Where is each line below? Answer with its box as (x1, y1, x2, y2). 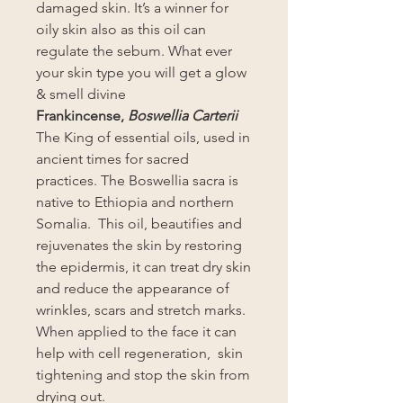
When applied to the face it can (36, 323, 237, 340)
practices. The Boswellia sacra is (36, 172, 238, 189)
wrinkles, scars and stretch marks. (36, 301, 246, 318)
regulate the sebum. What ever (36, 42, 232, 59)
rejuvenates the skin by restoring (36, 237, 242, 254)
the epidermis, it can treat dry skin (36, 258, 251, 275)
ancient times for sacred (36, 150, 189, 167)
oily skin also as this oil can (36, 21, 206, 38)
